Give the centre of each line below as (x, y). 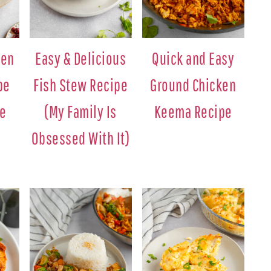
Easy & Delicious (81, 58)
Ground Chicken (193, 85)
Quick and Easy (193, 58)
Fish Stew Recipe (81, 85)
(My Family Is (80, 111)
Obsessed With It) (80, 138)
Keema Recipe (193, 111)
